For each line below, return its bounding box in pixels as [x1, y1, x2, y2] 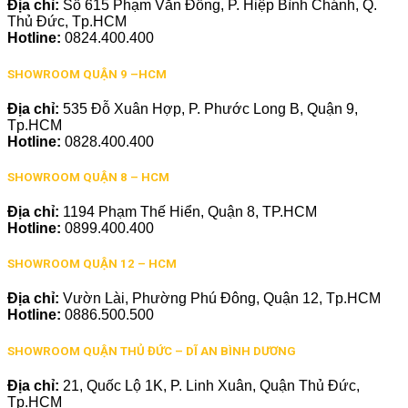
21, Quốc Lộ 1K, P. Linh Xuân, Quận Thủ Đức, [63, 377, 360, 393]
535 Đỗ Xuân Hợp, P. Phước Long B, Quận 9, [63, 100, 358, 117]
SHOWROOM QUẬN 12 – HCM [7, 257, 177, 271]
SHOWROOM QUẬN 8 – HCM [7, 169, 169, 184]
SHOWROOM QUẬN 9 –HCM [7, 66, 167, 81]
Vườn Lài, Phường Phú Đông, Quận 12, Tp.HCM [63, 291, 381, 307]
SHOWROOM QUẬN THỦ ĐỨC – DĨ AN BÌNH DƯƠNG [7, 343, 296, 358]
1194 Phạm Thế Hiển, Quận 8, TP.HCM [63, 204, 317, 220]
